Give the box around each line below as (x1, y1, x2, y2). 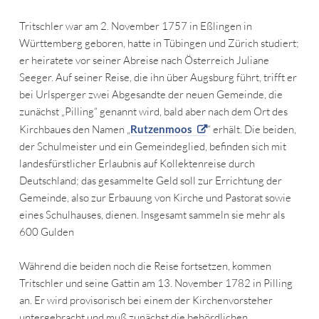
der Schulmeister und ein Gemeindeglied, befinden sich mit (19, 140, 286, 154)
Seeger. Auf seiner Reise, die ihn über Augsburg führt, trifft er (19, 70, 297, 85)
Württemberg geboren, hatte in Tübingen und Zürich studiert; (19, 36, 299, 51)
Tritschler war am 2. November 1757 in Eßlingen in (19, 19, 252, 33)
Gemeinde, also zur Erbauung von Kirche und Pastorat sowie (19, 191, 291, 205)
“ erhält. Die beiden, (206, 122, 296, 137)
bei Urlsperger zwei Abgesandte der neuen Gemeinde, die (19, 88, 283, 102)
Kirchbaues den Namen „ (19, 122, 130, 137)
